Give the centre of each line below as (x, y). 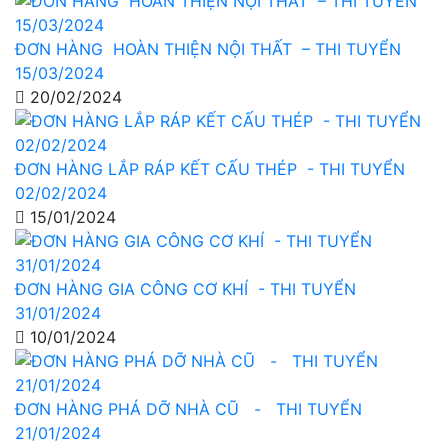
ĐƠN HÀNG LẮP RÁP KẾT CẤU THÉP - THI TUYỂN (210, 168)
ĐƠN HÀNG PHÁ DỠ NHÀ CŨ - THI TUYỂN (188, 408)
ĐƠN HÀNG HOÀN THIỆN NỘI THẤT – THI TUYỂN (208, 48)
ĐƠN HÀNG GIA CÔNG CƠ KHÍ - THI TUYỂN (185, 288)
